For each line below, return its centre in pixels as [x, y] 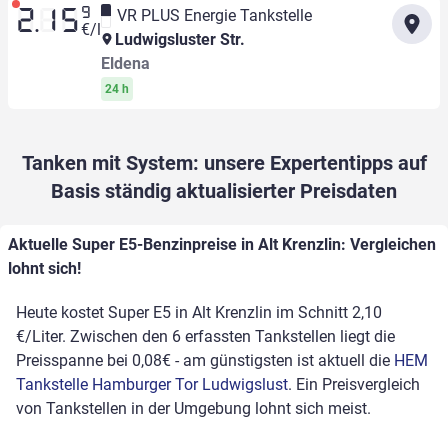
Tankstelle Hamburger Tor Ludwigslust [152, 385]
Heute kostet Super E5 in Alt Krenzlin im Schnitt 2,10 [199, 313]
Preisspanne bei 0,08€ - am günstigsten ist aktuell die [205, 361]
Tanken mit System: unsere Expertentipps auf [224, 163]
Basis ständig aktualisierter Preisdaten [224, 191]
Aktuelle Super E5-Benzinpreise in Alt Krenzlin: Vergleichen [222, 245]
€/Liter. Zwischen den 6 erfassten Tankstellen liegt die [205, 337]
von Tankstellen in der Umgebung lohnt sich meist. [193, 409]
